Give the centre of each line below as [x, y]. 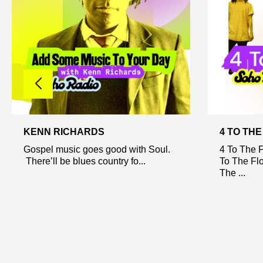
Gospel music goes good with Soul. [97, 149]
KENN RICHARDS [64, 131]
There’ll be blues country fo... [85, 161]
